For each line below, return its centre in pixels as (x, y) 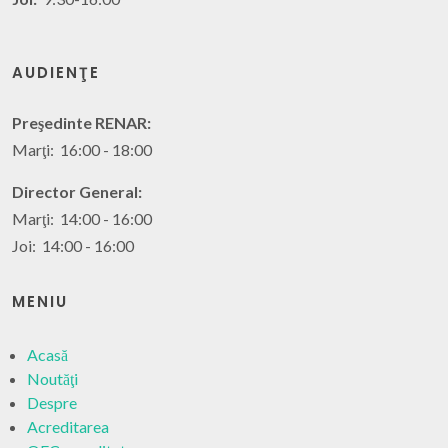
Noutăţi (52, 378)
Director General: (77, 191)
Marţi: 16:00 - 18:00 (82, 149)
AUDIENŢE (56, 72)
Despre (52, 402)
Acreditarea (68, 426)
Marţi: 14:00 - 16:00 (82, 218)
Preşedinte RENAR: (81, 122)
